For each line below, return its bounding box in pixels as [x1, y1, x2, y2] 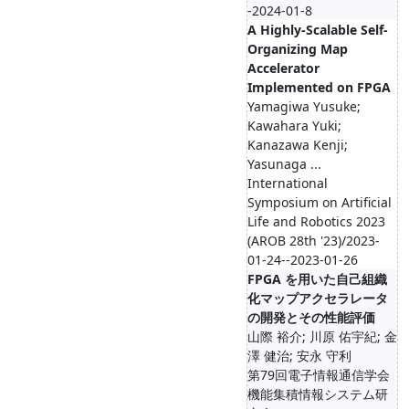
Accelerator [247, 59, 320, 77]
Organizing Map [247, 40, 348, 58]
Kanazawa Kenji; [247, 136, 348, 153]
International [247, 174, 328, 192]
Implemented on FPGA [247, 79, 391, 96]
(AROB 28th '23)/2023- [247, 232, 380, 249]
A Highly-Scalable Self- [247, 21, 388, 38]
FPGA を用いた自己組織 [247, 270, 387, 288]
